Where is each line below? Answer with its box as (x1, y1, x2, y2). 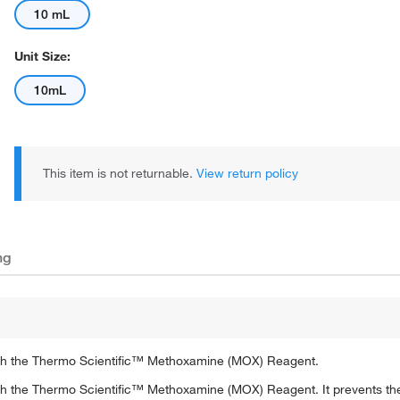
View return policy (196, 165, 298, 181)
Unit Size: (14, 48, 71, 64)
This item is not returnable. (43, 165, 196, 181)
